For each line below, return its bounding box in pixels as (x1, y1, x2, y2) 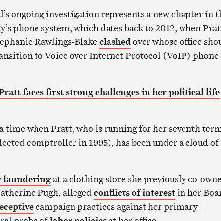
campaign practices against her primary (33, 200, 198, 213)
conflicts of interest (93, 186, 175, 199)
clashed (99, 36, 131, 48)
